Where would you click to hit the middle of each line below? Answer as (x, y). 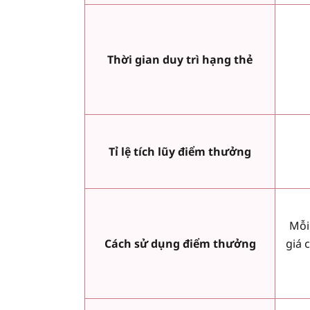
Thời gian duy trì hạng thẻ (180, 60)
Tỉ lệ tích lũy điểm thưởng (180, 152)
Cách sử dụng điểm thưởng (180, 244)
